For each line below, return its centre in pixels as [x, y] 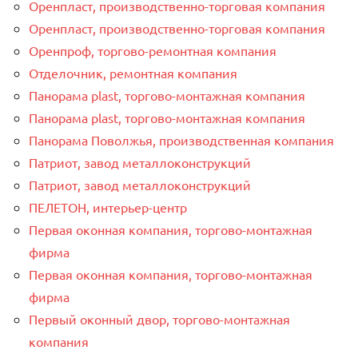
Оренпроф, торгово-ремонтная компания [153, 50]
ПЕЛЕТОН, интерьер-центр [108, 207]
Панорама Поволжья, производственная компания [181, 139]
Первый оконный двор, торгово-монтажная [159, 318]
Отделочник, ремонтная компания [133, 72]
